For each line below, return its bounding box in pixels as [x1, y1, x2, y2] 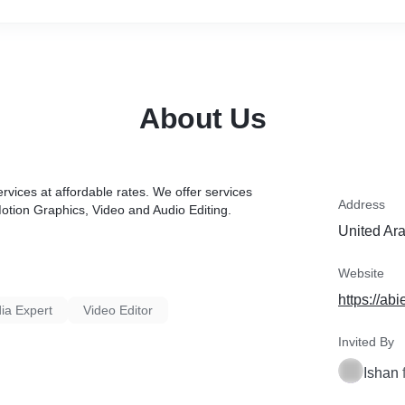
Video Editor [83, 303, 153, 317]
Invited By [338, 334, 394, 349]
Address [338, 197, 385, 212]
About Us [139, 102, 266, 135]
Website [338, 266, 384, 280]
